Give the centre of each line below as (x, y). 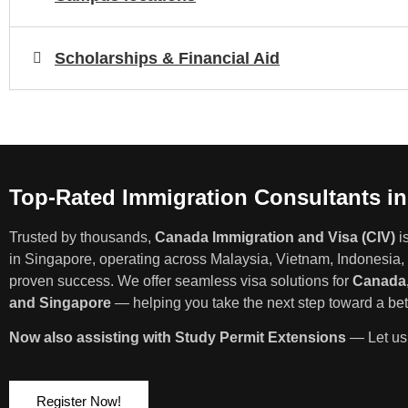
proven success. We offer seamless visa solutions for (181, 280)
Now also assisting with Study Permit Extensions (178, 338)
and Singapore (60, 302)
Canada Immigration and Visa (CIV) (275, 237)
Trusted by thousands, (82, 237)
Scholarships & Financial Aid (167, 58)
